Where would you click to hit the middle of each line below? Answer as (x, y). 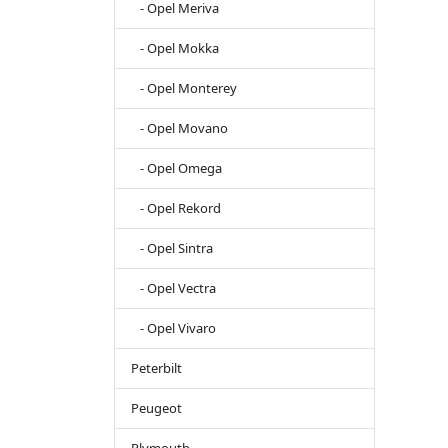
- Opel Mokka (175, 48)
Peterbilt (156, 368)
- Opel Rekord (176, 208)
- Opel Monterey (184, 88)
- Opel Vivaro (173, 328)
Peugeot (156, 408)
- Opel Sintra (172, 248)
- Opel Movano (179, 128)
